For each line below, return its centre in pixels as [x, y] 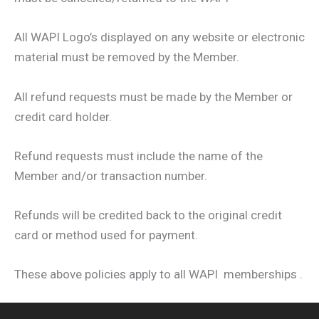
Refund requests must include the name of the [138, 156]
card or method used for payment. [106, 235]
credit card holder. [63, 116]
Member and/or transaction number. [111, 176]
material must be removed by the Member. [127, 57]
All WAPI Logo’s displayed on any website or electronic [159, 37]
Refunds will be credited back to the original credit [148, 215]
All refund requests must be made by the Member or [153, 96]
